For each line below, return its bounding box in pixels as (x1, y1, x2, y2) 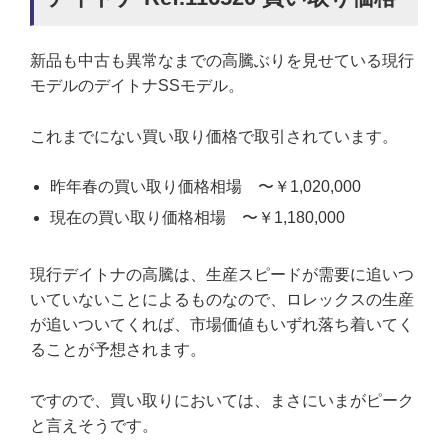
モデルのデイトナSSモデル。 (30, 77, 244, 94)
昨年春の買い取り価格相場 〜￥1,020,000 (50, 178, 361, 196)
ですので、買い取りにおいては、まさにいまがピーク (30, 391, 414, 409)
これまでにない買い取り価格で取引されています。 (30, 127, 398, 145)
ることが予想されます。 (30, 341, 206, 359)
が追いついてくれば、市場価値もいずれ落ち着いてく (30, 316, 414, 334)
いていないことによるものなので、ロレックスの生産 (30, 291, 414, 309)
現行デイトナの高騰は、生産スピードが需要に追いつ (30, 266, 414, 284)
